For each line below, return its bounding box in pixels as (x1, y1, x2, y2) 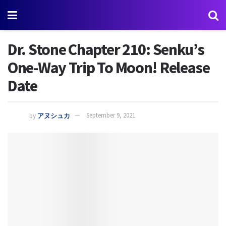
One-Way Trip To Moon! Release (8, 58, 210, 78)
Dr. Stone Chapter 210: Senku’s (8, 39, 204, 60)
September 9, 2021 (86, 111, 135, 120)
